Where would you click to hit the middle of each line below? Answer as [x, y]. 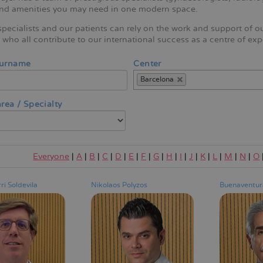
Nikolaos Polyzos [119, 185]
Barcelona [157, 80]
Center [147, 63]
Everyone [51, 156]
